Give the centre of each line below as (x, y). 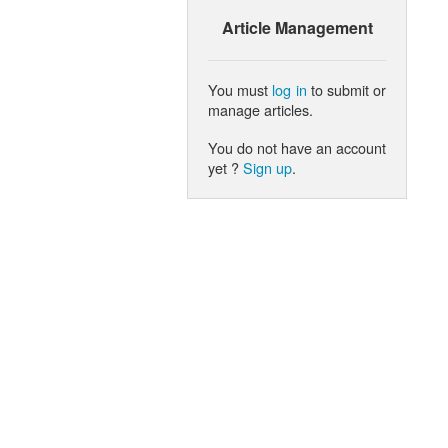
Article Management (297, 27)
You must (240, 89)
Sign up (267, 167)
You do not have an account (297, 147)
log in (289, 89)
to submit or (346, 89)
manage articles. (260, 109)
